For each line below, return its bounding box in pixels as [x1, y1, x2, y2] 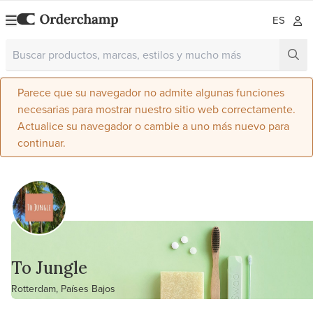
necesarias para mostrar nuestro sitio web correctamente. [17, 101, 296, 117]
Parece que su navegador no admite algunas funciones [17, 85, 284, 100]
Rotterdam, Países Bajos [11, 282, 115, 296]
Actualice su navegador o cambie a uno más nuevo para [17, 118, 289, 133]
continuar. [17, 135, 66, 150]
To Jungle [11, 257, 87, 279]
